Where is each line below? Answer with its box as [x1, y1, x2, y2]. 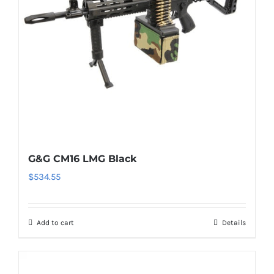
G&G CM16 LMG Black [28, 153, 136, 165]
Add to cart [37, 218, 74, 227]
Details [222, 218, 246, 227]
